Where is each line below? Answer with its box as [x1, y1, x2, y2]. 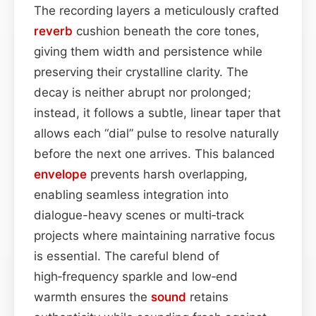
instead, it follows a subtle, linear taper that [34, 105, 281, 120]
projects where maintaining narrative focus [34, 228, 275, 243]
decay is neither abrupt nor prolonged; [34, 85, 251, 99]
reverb [34, 23, 73, 38]
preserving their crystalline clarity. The [34, 64, 248, 79]
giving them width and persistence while [34, 44, 262, 59]
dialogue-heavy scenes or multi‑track [34, 207, 244, 222]
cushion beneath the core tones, [73, 23, 260, 38]
